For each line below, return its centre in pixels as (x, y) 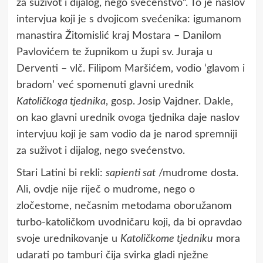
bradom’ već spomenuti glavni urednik (105, 85)
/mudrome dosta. (197, 173)
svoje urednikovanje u (68, 239)
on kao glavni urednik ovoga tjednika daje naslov (128, 118)
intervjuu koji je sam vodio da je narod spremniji (127, 134)
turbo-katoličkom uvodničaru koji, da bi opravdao (129, 222)
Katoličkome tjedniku (166, 239)
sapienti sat (130, 173)
